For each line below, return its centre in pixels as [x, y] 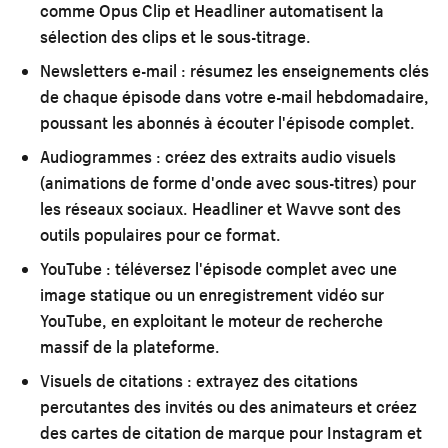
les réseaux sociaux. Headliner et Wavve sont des [220, 208]
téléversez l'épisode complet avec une [254, 268]
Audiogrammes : [100, 156]
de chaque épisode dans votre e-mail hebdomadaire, [234, 96]
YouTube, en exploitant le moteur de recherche [211, 320]
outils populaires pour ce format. [160, 234]
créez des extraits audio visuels [278, 156]
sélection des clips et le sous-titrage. [175, 36]
